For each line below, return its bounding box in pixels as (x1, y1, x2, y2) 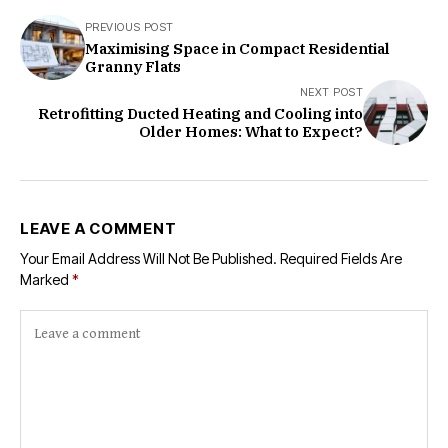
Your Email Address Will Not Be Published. (20, 250, 277, 268)
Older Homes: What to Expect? (139, 122, 363, 142)
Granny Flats (85, 57, 181, 77)
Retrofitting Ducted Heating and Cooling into (38, 104, 363, 124)
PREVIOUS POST (85, 20, 174, 35)
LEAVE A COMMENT (20, 219, 177, 239)
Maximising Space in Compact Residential (85, 39, 390, 59)
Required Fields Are (280, 250, 402, 268)
